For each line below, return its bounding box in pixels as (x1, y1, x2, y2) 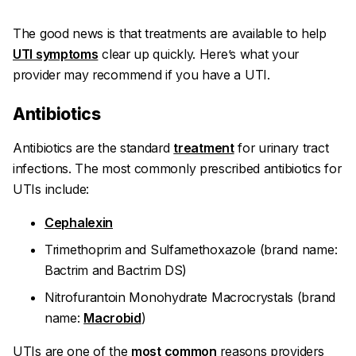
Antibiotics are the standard (13, 140, 174, 156)
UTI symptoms (13, 46, 99, 62)
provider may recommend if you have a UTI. (13, 67, 270, 83)
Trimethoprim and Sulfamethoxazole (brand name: (44, 242, 338, 257)
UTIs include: (13, 181, 90, 197)
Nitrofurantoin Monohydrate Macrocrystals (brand (44, 289, 335, 305)
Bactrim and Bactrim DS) (44, 262, 188, 278)
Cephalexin (44, 215, 113, 230)
